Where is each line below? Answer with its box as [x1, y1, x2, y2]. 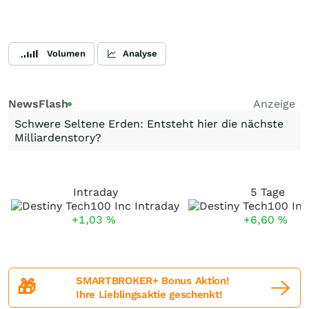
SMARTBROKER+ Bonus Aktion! [76, 275, 229, 287]
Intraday [72, 186, 118, 199]
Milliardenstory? [14, 131, 101, 144]
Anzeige [253, 97, 295, 110]
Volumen [47, 48, 86, 59]
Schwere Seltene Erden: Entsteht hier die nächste [14, 117, 283, 130]
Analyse [123, 48, 157, 59]
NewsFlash [8, 97, 68, 110]
